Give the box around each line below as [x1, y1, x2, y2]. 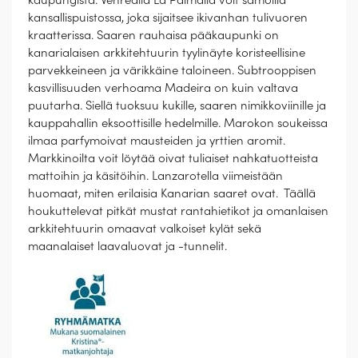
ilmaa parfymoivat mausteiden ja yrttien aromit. [28, 132, 285, 148]
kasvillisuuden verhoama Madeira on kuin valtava [28, 79, 298, 95]
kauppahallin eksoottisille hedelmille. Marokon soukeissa [28, 114, 328, 130]
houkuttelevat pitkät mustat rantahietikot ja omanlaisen [28, 202, 328, 218]
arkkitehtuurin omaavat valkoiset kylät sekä [28, 220, 261, 236]
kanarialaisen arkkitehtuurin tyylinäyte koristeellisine [28, 44, 305, 60]
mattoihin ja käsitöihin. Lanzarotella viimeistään [28, 167, 283, 183]
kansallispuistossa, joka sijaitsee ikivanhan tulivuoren [28, 9, 308, 25]
